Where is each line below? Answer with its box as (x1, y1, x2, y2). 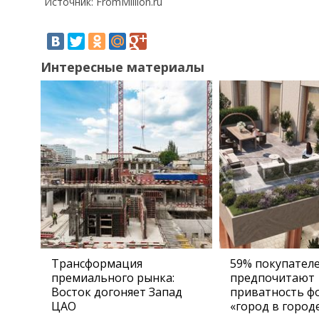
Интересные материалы (41, 58, 204, 75)
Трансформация (51, 256, 142, 271)
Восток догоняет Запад (51, 284, 182, 300)
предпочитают (230, 270, 315, 286)
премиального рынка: (51, 270, 174, 286)
